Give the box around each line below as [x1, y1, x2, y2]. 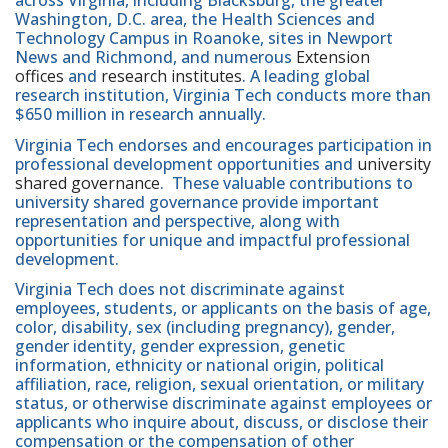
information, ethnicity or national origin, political [15, 353, 384, 376]
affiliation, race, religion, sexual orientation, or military [15, 372, 424, 395]
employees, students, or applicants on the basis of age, [15, 296, 431, 319]
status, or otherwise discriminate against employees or [15, 391, 432, 414]
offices [15, 65, 64, 88]
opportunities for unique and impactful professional [15, 228, 410, 251]
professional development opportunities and [15, 152, 357, 175]
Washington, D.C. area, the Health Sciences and [15, 8, 375, 31]
